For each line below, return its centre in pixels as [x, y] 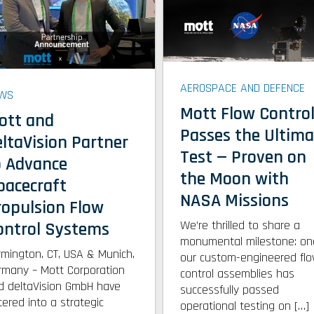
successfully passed [230, 289]
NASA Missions [235, 200]
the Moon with [235, 179]
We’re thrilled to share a [240, 225]
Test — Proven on [244, 157]
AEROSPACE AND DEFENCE [243, 88]
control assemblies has [238, 273]
